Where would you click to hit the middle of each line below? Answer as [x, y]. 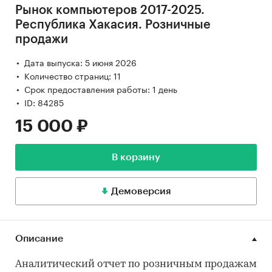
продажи [42, 40]
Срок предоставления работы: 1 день [101, 89]
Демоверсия [141, 192]
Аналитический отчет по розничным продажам [136, 265]
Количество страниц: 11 [73, 76]
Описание [39, 239]
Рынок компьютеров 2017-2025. [110, 11]
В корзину [136, 158]
